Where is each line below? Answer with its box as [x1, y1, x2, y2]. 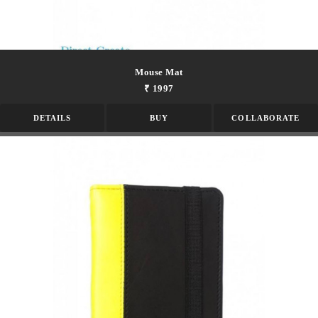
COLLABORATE [231, 114, 300, 123]
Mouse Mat [135, 67, 183, 78]
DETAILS [33, 114, 72, 123]
